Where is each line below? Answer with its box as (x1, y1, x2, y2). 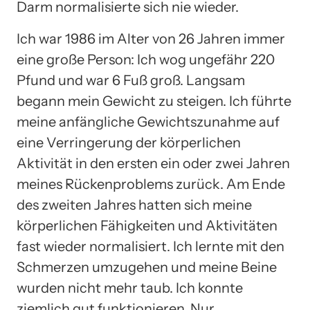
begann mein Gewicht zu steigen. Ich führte (17, 92, 291, 109)
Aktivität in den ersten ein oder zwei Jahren (17, 154, 290, 172)
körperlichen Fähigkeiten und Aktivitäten (17, 217, 277, 234)
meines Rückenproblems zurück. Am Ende (17, 175, 285, 192)
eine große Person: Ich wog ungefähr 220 (17, 51, 275, 68)
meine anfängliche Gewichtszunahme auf (17, 113, 280, 130)
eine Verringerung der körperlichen (17, 134, 241, 151)
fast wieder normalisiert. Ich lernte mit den (17, 237, 284, 255)
